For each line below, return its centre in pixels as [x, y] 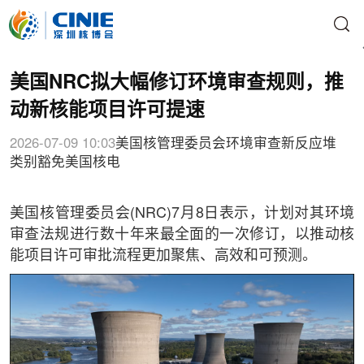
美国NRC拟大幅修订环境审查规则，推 [176, 83]
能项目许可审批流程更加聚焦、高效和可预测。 [163, 256]
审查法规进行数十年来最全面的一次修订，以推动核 [182, 234]
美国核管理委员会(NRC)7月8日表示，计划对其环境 [182, 213]
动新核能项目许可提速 [107, 111]
